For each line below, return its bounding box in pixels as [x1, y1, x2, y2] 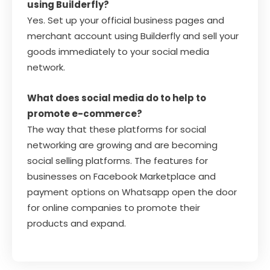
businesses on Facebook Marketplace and [27, 170, 216, 183]
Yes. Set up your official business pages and [27, 14, 224, 27]
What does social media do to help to [27, 92, 206, 105]
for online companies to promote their [27, 201, 200, 215]
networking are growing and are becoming [27, 139, 218, 152]
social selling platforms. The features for [27, 154, 208, 168]
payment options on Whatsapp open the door [27, 186, 237, 199]
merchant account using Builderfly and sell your [27, 30, 239, 43]
